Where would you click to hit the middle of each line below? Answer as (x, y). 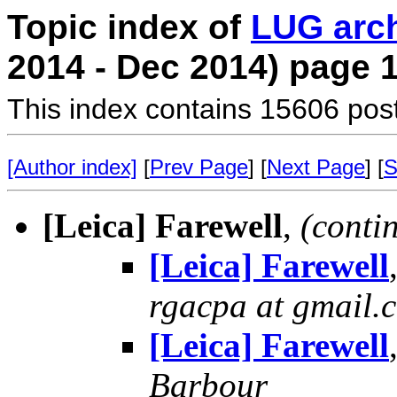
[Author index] (72, 167)
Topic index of (129, 27)
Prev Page (199, 167)
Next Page (316, 167)
